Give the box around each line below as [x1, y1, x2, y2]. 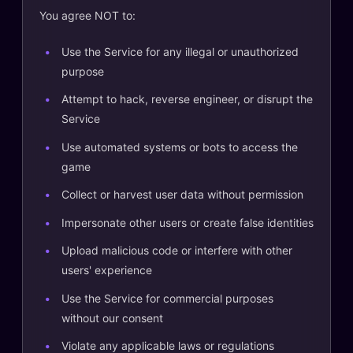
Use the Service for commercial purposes [61, 291, 273, 305]
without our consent [61, 310, 163, 325]
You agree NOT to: [39, 8, 136, 22]
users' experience [61, 263, 152, 277]
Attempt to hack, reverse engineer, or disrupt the [61, 92, 313, 106]
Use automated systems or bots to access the [61, 139, 298, 154]
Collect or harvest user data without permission [61, 188, 303, 201]
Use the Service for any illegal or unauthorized [61, 44, 299, 58]
